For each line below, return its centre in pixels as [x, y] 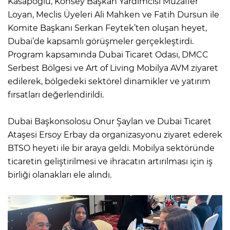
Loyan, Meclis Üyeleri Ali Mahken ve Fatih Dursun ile [113, 14]
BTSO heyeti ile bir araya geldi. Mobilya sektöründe [111, 148]
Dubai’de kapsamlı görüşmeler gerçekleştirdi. [101, 41]
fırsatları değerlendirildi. [56, 94]
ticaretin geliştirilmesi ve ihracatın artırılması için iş [110, 161]
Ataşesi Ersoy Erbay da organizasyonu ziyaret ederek [115, 135]
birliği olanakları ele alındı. [60, 175]
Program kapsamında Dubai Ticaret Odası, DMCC [108, 54]
